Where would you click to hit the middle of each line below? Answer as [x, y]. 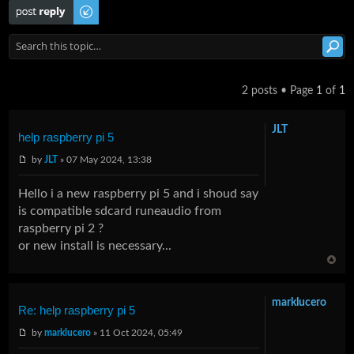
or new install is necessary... [95, 245]
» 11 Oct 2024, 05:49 [137, 332]
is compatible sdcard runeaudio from [120, 211]
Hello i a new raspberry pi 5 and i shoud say [139, 193]
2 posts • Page [279, 90]
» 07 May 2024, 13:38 [105, 159]
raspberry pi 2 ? [61, 228]
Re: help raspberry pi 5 [77, 310]
